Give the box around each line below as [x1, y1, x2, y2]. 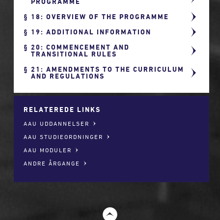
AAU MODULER [24, 146, 72, 153]
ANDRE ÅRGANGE [24, 160, 81, 166]
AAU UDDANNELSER [24, 120, 90, 127]
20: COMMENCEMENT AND [31, 43, 130, 51]
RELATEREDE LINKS [24, 105, 101, 113]
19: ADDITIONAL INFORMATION [31, 27, 152, 36]
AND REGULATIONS [31, 72, 105, 80]
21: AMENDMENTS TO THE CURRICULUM [31, 65, 185, 73]
